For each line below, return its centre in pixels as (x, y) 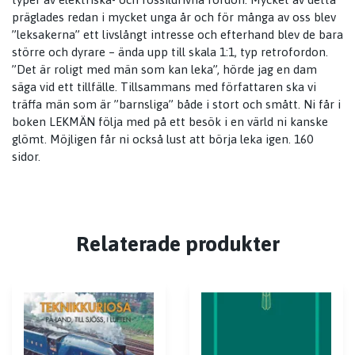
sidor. (26, 157)
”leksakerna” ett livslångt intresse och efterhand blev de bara (177, 35)
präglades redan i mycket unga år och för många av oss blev (174, 17)
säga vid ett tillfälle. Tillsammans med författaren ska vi (164, 87)
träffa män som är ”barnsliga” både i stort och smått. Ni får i (176, 105)
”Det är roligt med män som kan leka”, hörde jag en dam (164, 70)
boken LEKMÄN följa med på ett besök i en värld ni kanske (170, 122)
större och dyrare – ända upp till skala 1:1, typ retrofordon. (170, 52)
